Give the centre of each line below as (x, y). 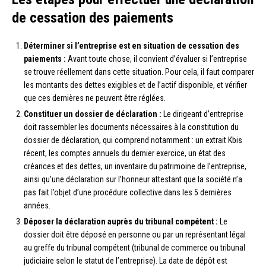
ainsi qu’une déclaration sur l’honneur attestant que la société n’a (133, 179)
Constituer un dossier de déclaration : (93, 114)
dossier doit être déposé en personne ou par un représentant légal (135, 234)
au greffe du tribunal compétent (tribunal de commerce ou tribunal (134, 247)
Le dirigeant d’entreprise (202, 114)
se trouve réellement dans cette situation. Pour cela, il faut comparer (139, 72)
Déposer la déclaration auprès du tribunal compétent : (121, 221)
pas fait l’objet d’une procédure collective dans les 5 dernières (128, 192)
